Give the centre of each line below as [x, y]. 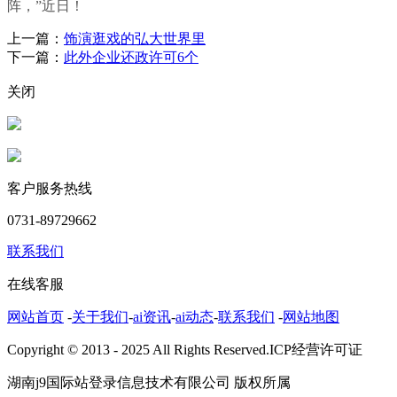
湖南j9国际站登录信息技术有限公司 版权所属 [149, 383]
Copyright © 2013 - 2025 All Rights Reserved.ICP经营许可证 [185, 350]
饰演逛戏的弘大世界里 [135, 39]
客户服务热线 [50, 189]
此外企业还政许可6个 [131, 58]
